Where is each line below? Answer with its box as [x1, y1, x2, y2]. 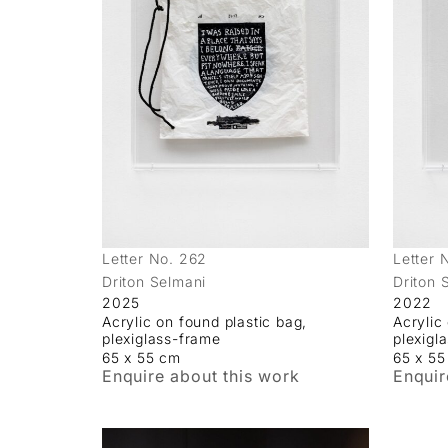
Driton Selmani [102, 272, 207, 290]
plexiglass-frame [102, 329, 221, 347]
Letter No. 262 [102, 249, 208, 267]
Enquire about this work [102, 365, 300, 386]
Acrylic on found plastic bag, [102, 312, 308, 330]
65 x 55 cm [102, 348, 181, 366]
